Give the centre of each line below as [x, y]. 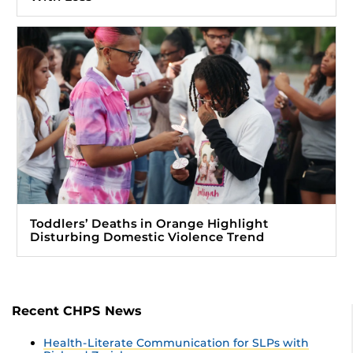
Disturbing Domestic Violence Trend [147, 237]
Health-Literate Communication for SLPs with [176, 343]
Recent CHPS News [77, 311]
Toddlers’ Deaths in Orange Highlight [149, 224]
